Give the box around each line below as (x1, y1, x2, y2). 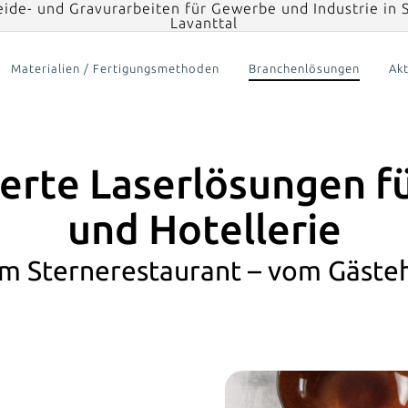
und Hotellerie (66, 206, 342, 253)
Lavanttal (170, 15, 238, 31)
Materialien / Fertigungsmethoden (10, 61, 219, 76)
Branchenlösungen (248, 61, 360, 76)
